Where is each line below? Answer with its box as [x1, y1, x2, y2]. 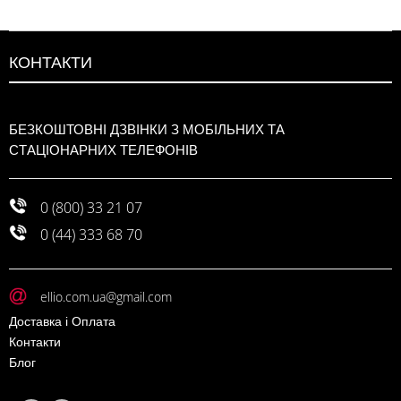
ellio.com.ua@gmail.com [40, 287, 172, 305]
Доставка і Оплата [9, 311, 115, 329]
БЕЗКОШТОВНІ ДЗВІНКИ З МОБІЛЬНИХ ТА [9, 120, 285, 138]
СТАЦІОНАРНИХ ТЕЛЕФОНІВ [9, 141, 198, 158]
